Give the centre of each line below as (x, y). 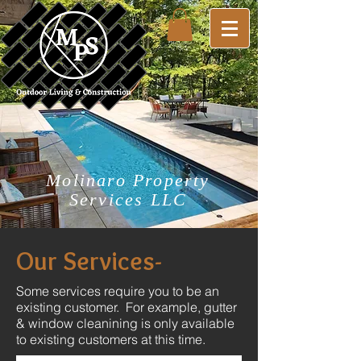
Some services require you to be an (118, 291)
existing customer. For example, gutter (127, 307)
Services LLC (128, 199)
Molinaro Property (128, 180)
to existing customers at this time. (111, 339)
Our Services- (89, 261)
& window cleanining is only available (125, 323)
